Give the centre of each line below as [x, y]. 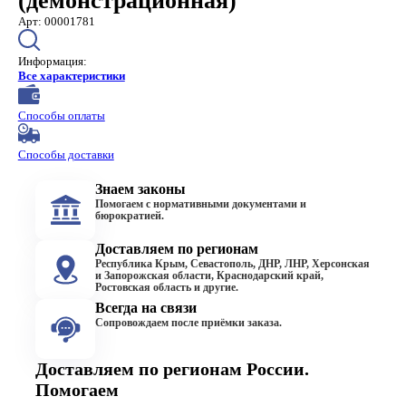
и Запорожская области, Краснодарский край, [210, 275]
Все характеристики [71, 76]
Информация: [52, 61]
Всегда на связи [146, 308]
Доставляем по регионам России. [173, 369]
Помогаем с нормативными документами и [201, 204]
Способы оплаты [61, 116]
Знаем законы [141, 188]
